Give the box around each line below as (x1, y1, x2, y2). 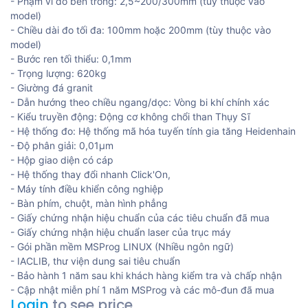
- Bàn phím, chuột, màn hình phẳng (10, 197, 168, 210)
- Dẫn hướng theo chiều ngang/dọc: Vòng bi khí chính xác (10, 96, 269, 109)
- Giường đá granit (10, 82, 93, 94)
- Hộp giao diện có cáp (10, 154, 113, 166)
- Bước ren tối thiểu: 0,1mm (10, 53, 131, 65)
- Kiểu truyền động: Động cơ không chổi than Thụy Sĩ (10, 111, 250, 123)
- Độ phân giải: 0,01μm (10, 140, 113, 152)
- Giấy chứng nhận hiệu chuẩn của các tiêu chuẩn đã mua (10, 212, 269, 224)
